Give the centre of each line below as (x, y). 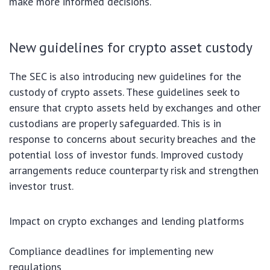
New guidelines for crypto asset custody (131, 47)
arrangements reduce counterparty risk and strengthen (134, 170)
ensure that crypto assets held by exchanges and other (135, 107)
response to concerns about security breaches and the (132, 139)
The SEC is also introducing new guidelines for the (125, 76)
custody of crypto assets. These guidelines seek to (124, 92)
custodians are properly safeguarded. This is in (115, 123)
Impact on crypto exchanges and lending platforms (127, 221)
